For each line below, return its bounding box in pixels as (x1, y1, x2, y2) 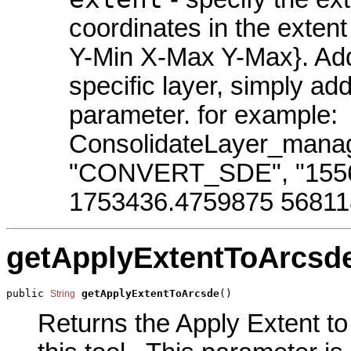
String (50, 288, 75, 299)
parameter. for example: (69, 101, 338, 130)
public (6, 287, 50, 299)
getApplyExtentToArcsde (81, 287, 219, 299)
